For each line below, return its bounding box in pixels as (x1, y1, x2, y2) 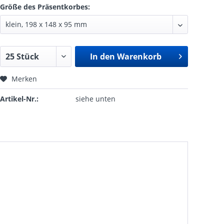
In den (89, 51, 115, 62)
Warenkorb (116, 51, 161, 62)
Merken (11, 74, 37, 83)
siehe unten (75, 94, 115, 103)
